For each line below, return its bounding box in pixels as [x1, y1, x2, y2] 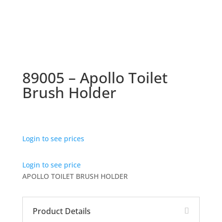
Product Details [32, 206, 91, 217]
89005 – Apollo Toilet [22, 67, 167, 88]
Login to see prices [22, 134, 84, 143]
